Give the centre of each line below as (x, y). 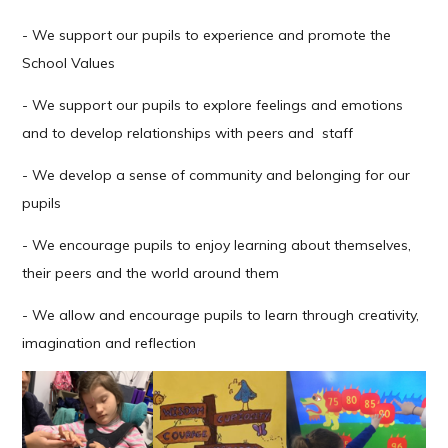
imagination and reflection (109, 343)
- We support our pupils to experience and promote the (207, 35)
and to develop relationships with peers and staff (188, 133)
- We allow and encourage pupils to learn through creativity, (221, 315)
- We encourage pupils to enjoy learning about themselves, (217, 245)
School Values (69, 63)
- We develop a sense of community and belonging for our (216, 175)
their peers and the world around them (151, 273)
